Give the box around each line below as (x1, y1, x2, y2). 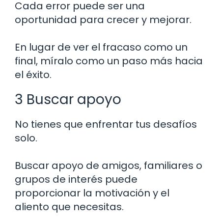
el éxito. (15, 68, 52, 82)
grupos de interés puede (15, 172, 137, 187)
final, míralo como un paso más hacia (15, 54, 203, 68)
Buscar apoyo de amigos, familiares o (15, 159, 202, 173)
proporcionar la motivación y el (15, 186, 169, 200)
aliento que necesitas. (15, 200, 124, 214)
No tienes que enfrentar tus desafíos (15, 117, 197, 132)
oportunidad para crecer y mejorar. (15, 13, 192, 27)
